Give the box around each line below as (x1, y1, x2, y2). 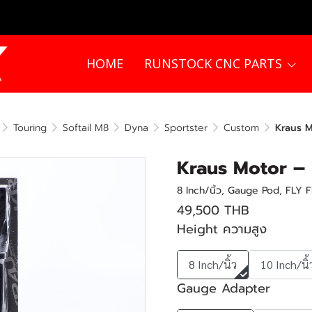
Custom (224, 120, 259, 135)
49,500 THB (177, 201, 249, 220)
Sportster (164, 120, 208, 135)
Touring (13, 120, 47, 135)
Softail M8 (63, 120, 109, 135)
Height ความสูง (177, 219, 267, 239)
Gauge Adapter (177, 279, 270, 298)
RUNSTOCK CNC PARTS (144, 55, 283, 72)
